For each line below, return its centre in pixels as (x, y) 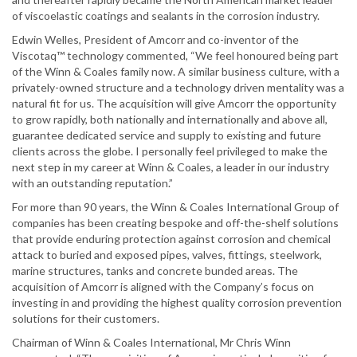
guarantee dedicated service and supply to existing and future (167, 135)
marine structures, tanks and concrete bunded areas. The (155, 271)
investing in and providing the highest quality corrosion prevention (177, 303)
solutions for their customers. (86, 319)
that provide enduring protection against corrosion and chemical (171, 239)
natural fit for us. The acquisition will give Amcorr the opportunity (174, 104)
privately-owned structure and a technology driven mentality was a (178, 88)
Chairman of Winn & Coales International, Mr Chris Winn (151, 343)
